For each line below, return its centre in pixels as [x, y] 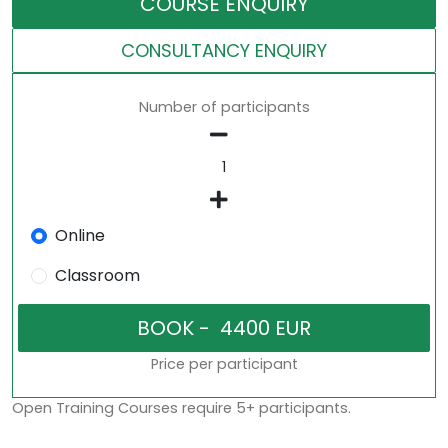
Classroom [97, 275]
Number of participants [224, 107]
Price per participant [224, 364]
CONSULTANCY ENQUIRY [224, 50]
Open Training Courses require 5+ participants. [181, 408]
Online [79, 235]
